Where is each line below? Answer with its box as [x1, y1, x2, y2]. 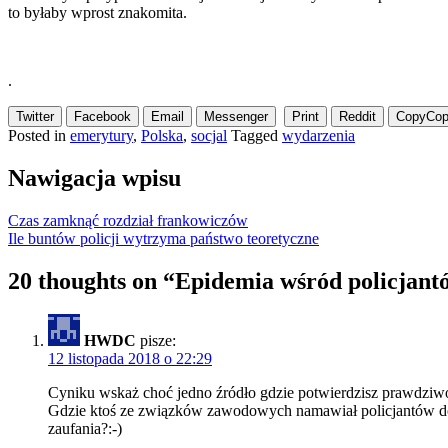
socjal [191, 126, 227, 144]
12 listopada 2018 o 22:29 [48, 350, 212, 368]
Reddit [339, 108, 376, 124]
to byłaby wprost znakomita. [8, 3, 187, 21]
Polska [141, 126, 183, 144]
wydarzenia [282, 126, 355, 144]
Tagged [231, 126, 282, 144]
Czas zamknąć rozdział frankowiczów [8, 211, 248, 229]
